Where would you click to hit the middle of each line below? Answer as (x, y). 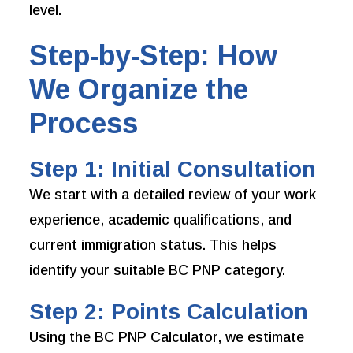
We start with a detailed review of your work (173, 195)
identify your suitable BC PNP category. (158, 271)
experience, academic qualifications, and (161, 220)
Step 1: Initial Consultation (173, 169)
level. (46, 11)
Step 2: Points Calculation (169, 312)
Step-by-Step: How (154, 56)
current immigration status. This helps (153, 245)
